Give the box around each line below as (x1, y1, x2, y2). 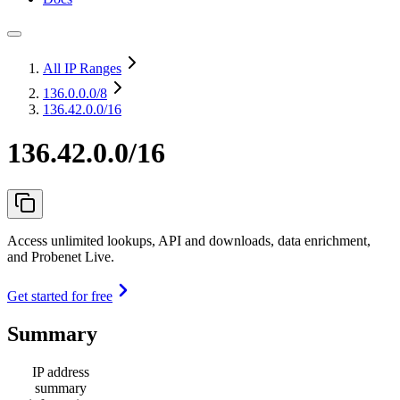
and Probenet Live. (7, 248, 114, 264)
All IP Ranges (43, 61, 121, 76)
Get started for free (7, 287, 112, 304)
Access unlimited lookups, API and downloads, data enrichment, (7, 232, 371, 248)
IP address (32, 363, 89, 379)
